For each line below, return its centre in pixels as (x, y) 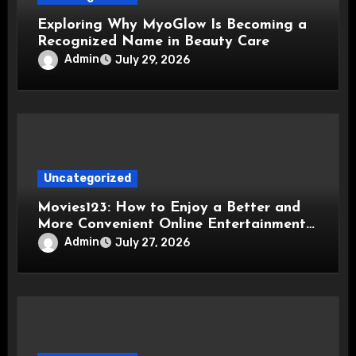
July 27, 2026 (153, 243)
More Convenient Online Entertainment (172, 225)
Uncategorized (88, 179)
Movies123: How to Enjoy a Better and (169, 208)
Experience (75, 242)
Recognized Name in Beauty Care (154, 42)
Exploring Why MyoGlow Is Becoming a (172, 25)
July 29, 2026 (153, 60)
